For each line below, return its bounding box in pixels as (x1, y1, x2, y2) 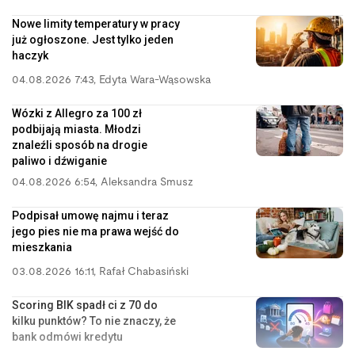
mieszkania (12, 240, 72, 254)
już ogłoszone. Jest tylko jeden (12, 32, 174, 46)
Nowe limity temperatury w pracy (12, 17, 180, 30)
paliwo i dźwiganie (12, 154, 107, 167)
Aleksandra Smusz (101, 177, 193, 188)
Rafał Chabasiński (99, 266, 189, 277)
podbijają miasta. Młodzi (12, 122, 141, 136)
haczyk (12, 48, 48, 62)
